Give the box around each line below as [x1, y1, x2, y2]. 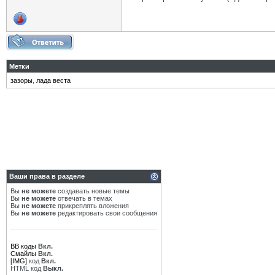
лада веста [36, 77, 71, 84]
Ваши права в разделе [9, 172, 85, 180]
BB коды [10, 242, 36, 250]
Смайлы [10, 250, 36, 257]
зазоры [10, 77, 33, 84]
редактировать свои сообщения [56, 209, 157, 217]
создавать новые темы [56, 187, 130, 195]
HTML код [10, 265, 43, 272]
